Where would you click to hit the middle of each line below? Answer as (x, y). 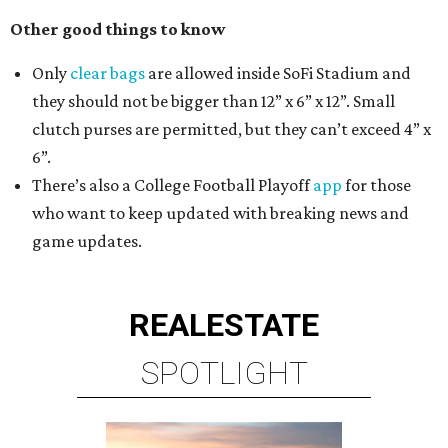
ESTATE (262, 325)
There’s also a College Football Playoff (172, 185)
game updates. (87, 241)
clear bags (107, 73)
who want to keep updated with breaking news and (220, 213)
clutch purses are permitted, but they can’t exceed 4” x (231, 129)
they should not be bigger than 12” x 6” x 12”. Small (213, 101)
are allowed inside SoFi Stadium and (278, 73)
